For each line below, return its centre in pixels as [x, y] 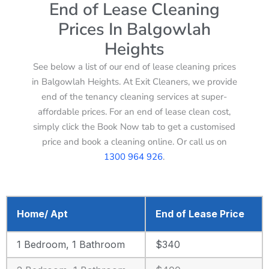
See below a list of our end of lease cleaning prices [134, 66]
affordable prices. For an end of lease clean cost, [134, 111]
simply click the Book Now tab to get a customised [134, 126]
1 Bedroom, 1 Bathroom [71, 244]
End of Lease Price [200, 213]
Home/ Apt [42, 213]
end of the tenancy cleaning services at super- [134, 96]
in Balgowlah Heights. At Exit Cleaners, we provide [134, 81]
